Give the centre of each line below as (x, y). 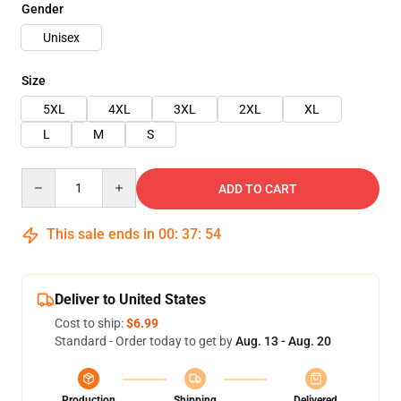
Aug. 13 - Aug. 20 (283, 341)
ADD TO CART (258, 189)
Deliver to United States (130, 299)
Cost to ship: (90, 323)
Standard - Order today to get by (145, 341)
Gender (43, 9)
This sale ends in (101, 234)
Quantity (45, 176)
